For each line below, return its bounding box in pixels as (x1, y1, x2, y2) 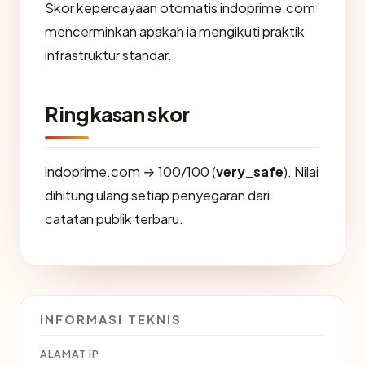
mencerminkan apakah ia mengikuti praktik (45, 23, 305, 40)
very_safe (216, 163, 284, 180)
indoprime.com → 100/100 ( (45, 163, 216, 180)
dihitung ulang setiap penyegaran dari (45, 187, 270, 204)
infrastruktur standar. (45, 46, 172, 64)
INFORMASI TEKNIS (40, 312, 182, 327)
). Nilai (284, 163, 319, 180)
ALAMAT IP (40, 347, 99, 360)
